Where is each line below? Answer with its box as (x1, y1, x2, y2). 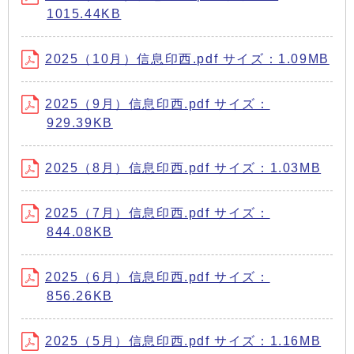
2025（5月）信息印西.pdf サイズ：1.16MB (45, 333, 322, 348)
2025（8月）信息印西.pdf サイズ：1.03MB (45, 160, 322, 175)
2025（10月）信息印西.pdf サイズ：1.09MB (45, 51, 330, 66)
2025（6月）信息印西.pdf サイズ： (45, 269, 270, 284)
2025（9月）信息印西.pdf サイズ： (45, 96, 270, 111)
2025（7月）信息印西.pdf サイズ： (45, 205, 270, 220)
